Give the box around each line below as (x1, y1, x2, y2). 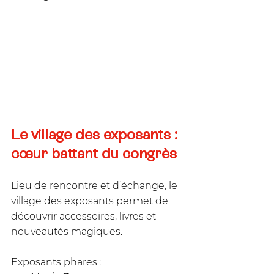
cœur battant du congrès (11, 145, 177, 162)
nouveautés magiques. (11, 226, 122, 238)
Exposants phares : (11, 256, 102, 268)
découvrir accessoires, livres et (11, 210, 158, 223)
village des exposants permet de (11, 195, 171, 207)
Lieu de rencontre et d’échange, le (11, 180, 180, 192)
